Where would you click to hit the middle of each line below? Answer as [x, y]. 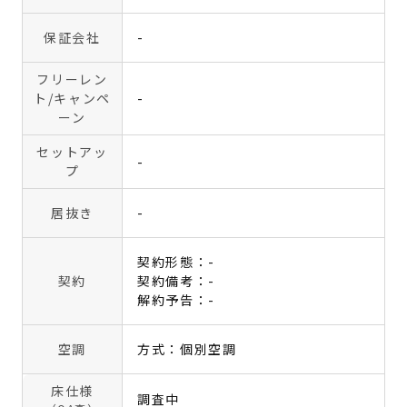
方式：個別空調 [187, 349]
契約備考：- [177, 281]
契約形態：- [177, 262]
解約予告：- [177, 300]
